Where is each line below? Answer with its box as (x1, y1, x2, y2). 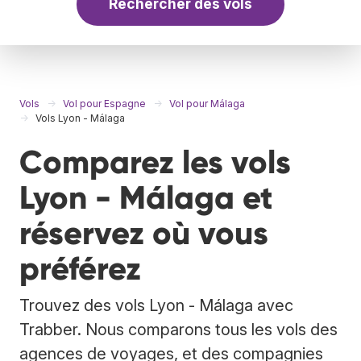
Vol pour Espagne (63, 97, 146, 110)
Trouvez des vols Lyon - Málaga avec (19, 295, 293, 315)
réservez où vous (19, 213, 268, 253)
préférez (19, 248, 141, 288)
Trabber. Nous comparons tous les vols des (19, 319, 338, 339)
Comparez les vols (19, 142, 291, 182)
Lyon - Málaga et (19, 177, 273, 218)
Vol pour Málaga (169, 97, 245, 110)
